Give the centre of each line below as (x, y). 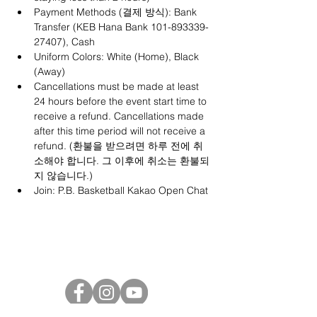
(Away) (50, 71)
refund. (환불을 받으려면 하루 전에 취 (119, 146)
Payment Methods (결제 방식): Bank (117, 12)
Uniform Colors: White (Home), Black (118, 57)
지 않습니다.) (63, 175)
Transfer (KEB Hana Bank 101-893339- (121, 27)
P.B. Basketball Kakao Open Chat (133, 190)
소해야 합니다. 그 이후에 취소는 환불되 (122, 161)
